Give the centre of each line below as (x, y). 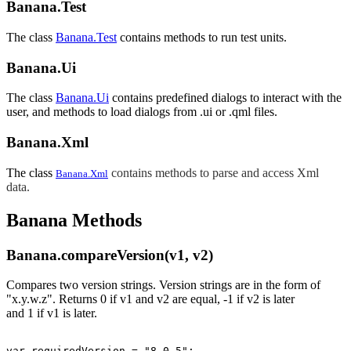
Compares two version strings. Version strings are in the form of (163, 285)
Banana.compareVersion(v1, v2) (110, 255)
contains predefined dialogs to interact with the (225, 98)
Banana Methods (74, 220)
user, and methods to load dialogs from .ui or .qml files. (142, 112)
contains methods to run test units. (202, 37)
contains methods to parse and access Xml (215, 172)
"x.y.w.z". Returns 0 (56, 299)
